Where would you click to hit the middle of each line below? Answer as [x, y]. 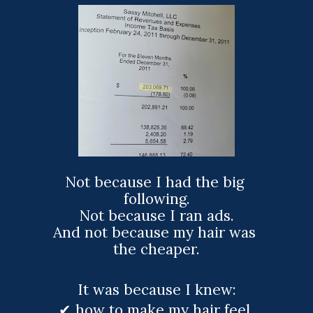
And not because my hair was [154, 233]
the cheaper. [156, 249]
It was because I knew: [156, 289]
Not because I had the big [154, 182]
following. [156, 199]
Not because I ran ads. [156, 216]
